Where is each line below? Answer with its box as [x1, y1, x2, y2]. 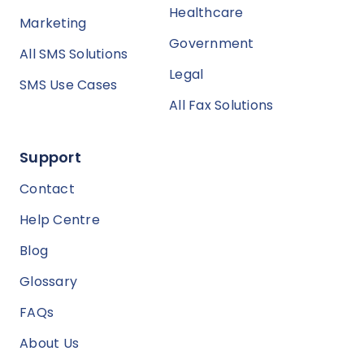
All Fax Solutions [169, 96, 274, 115]
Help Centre [19, 210, 100, 230]
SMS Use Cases [19, 76, 118, 95]
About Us [19, 334, 79, 353]
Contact [19, 180, 75, 199]
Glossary [19, 272, 77, 292]
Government [169, 34, 254, 54]
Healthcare [169, 3, 244, 23]
